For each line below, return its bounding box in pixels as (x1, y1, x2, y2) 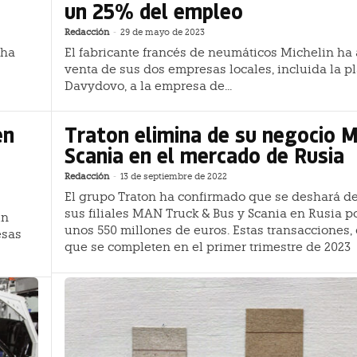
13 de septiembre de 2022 (120, 171, 227, 182)
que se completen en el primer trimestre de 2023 (65, 240, 351, 255)
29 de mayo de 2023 (120, 26, 205, 37)
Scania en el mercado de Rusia (65, 141, 344, 170)
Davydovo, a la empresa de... (65, 78, 232, 93)
